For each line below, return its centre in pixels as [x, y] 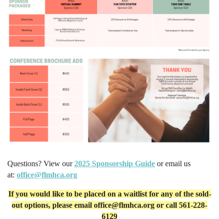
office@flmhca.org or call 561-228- [151, 205]
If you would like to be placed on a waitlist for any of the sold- [109, 194]
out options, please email [53, 205]
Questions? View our [41, 163]
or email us [173, 163]
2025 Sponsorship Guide [115, 163]
